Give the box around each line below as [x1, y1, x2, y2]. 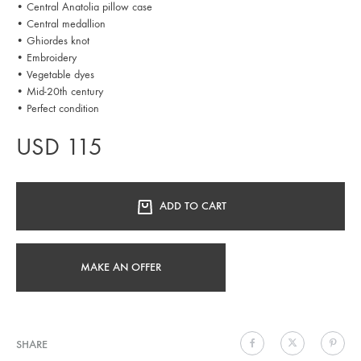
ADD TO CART [159, 198, 226, 213]
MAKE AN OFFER [81, 259, 161, 274]
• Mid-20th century [16, 84, 103, 98]
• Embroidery [16, 50, 77, 64]
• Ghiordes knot [16, 33, 89, 48]
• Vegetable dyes [16, 67, 94, 81]
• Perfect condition [16, 101, 99, 115]
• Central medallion [16, 16, 106, 31]
